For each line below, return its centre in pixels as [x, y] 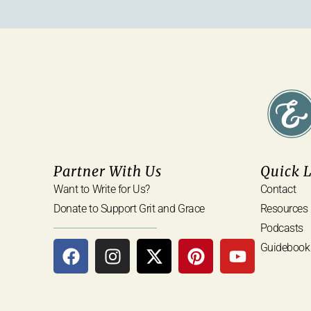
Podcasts [281, 228]
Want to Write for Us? [102, 190]
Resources [284, 209]
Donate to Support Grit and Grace [129, 209]
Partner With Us [108, 171]
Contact [278, 190]
